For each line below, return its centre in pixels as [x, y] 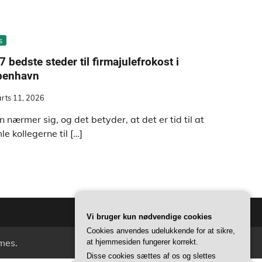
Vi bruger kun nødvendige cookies [149, 217]
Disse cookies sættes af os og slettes [151, 256]
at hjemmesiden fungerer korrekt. [142, 242]
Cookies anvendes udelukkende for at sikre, [161, 231]
